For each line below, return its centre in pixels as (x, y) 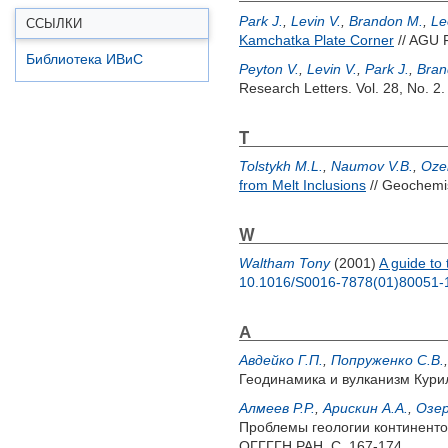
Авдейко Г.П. (281, 360)
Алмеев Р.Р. (277, 408)
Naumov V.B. (372, 166)
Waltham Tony (284, 263)
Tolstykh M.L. (281, 166)
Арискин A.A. (365, 408)
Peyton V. (269, 69)
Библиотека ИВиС (84, 59)
